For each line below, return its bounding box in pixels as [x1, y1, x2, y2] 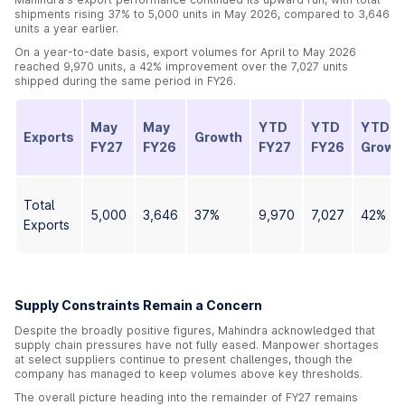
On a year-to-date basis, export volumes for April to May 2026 [14, 45, 356, 59]
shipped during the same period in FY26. [14, 74, 236, 88]
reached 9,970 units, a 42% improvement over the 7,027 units [14, 60, 348, 73]
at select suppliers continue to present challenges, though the [14, 353, 353, 366]
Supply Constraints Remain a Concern [14, 297, 262, 313]
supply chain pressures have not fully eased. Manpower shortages [14, 338, 379, 352]
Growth [194, 129, 242, 145]
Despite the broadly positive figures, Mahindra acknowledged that [14, 324, 375, 337]
